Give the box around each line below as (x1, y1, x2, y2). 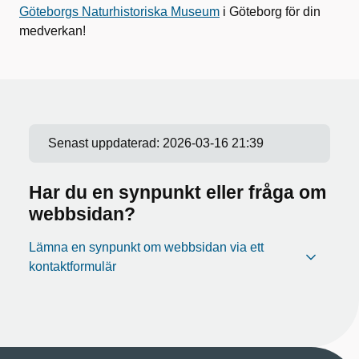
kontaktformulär (29, 259, 116, 273)
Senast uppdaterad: (48, 135, 163, 150)
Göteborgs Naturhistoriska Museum (19, 4, 220, 18)
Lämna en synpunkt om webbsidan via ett (29, 240, 264, 254)
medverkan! (19, 23, 89, 38)
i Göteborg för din (220, 4, 321, 18)
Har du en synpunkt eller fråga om (29, 181, 326, 203)
